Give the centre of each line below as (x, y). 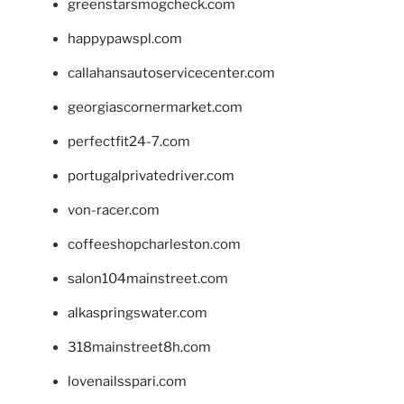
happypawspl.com (125, 39)
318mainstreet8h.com (139, 348)
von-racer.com (114, 211)
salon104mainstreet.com (148, 279)
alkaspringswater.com (138, 313)
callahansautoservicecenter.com (171, 73)
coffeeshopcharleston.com (154, 245)
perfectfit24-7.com (129, 142)
